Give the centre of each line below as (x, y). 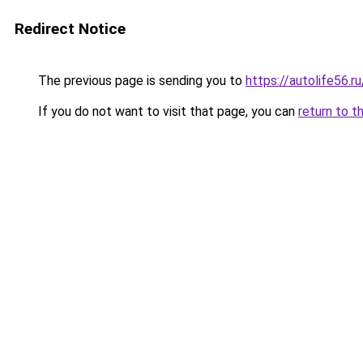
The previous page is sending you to (140, 81)
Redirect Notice (70, 29)
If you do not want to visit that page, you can (167, 111)
